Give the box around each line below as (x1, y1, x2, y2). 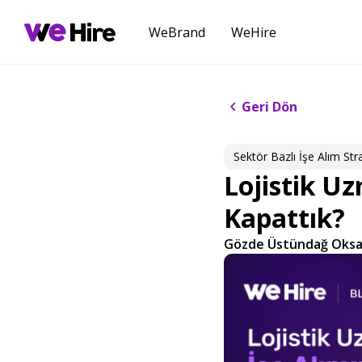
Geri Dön (242, 98, 297, 116)
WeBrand (148, 23, 205, 41)
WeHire (230, 23, 276, 41)
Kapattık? (224, 200, 345, 235)
